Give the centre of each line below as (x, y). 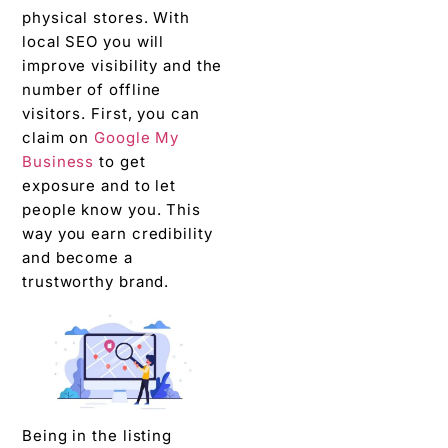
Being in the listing (97, 436)
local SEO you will (93, 42)
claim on (58, 138)
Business (58, 162)
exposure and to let (99, 186)
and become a (77, 258)
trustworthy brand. (98, 282)
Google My (137, 138)
